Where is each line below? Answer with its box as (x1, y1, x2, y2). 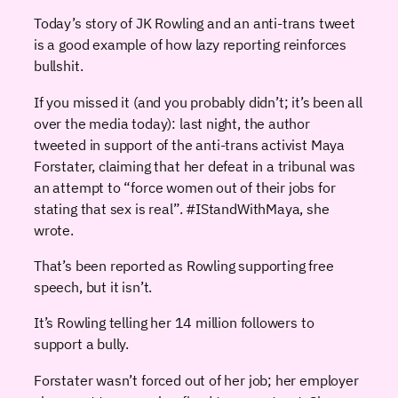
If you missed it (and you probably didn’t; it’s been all (34, 92, 362, 111)
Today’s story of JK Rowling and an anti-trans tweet (34, 13, 355, 33)
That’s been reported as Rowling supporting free (34, 256, 334, 275)
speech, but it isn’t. (34, 277, 153, 297)
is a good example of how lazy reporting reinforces (34, 35, 347, 54)
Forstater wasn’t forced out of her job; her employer (34, 370, 359, 389)
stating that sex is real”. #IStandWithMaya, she (34, 198, 330, 218)
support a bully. (34, 334, 130, 354)
